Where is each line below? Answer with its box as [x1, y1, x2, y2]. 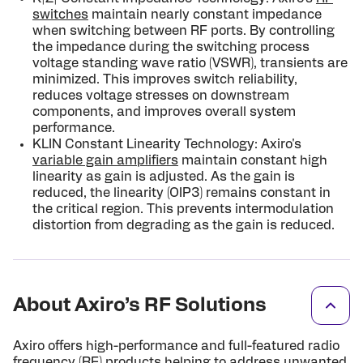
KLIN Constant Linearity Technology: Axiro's [32, 138, 301, 151]
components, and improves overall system [32, 105, 296, 118]
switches [32, 8, 88, 21]
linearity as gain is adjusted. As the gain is [32, 170, 295, 183]
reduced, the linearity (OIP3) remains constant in [32, 186, 331, 199]
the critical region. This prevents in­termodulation [32, 203, 334, 216]
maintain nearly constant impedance [88, 8, 322, 21]
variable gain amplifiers [32, 154, 178, 167]
